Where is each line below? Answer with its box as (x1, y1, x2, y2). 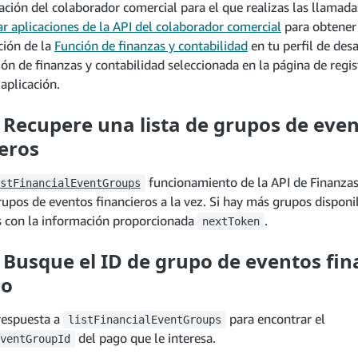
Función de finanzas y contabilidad (54, 38, 248, 54)
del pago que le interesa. (74, 330, 216, 346)
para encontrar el (225, 311, 325, 327)
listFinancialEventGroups (67, 313, 221, 326)
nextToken (201, 215, 260, 228)
